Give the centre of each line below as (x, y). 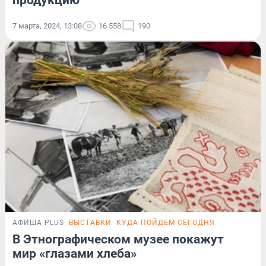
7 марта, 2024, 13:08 (47, 26)
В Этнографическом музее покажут (118, 239)
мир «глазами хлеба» (75, 253)
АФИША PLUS (38, 222)
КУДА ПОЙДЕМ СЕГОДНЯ (166, 222)
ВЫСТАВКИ (90, 222)
